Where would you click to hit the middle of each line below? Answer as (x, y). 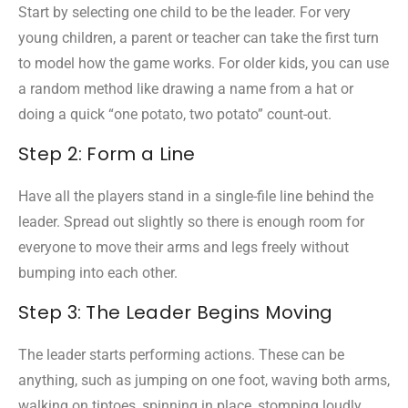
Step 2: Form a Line (107, 153)
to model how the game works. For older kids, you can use (204, 63)
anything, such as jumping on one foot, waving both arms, (204, 380)
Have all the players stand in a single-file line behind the (196, 196)
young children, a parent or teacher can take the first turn (199, 37)
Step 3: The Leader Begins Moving (176, 312)
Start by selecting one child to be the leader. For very (184, 12)
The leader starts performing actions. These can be (181, 354)
